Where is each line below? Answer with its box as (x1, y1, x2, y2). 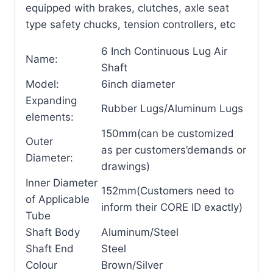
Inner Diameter (26, 177, 97, 189)
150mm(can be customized (101, 127, 234, 140)
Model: (26, 78, 59, 90)
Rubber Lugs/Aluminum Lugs (101, 102, 243, 115)
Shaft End (26, 243, 74, 255)
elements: (26, 111, 74, 123)
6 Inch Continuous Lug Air (101, 45, 227, 57)
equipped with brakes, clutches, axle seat (26, 2, 229, 14)
